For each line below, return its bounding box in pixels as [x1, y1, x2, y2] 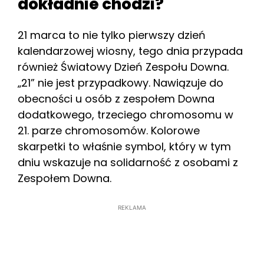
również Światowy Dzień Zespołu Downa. [18, 60, 229, 75]
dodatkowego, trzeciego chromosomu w [18, 107, 233, 123]
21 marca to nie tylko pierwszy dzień [18, 28, 206, 43]
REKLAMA [118, 204, 146, 212]
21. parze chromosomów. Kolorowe [18, 123, 200, 138]
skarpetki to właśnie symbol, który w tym [18, 139, 231, 154]
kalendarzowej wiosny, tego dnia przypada [18, 44, 243, 59]
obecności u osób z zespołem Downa [18, 91, 214, 107]
